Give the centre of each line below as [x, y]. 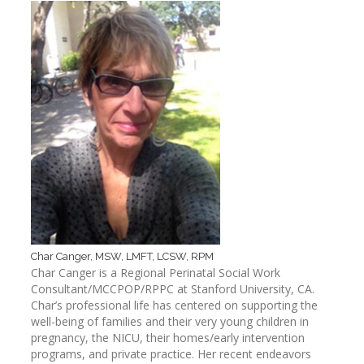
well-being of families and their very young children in [170, 321]
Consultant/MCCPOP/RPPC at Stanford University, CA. [173, 289]
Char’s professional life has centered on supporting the [174, 305]
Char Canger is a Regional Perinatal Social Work [156, 273]
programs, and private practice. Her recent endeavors [171, 354]
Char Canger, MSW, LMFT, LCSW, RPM [122, 256]
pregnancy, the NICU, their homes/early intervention [168, 338]
